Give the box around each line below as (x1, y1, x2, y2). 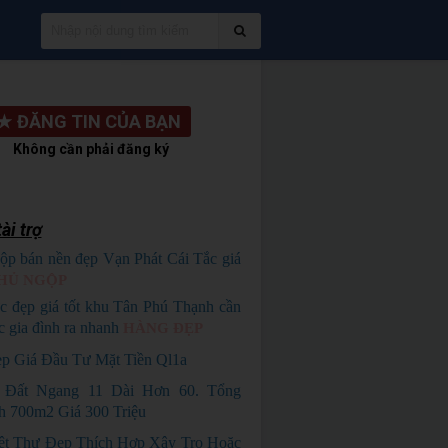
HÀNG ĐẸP (122, 320, 203, 336)
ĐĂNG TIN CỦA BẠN (17, 111, 182, 132)
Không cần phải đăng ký (13, 141, 170, 157)
